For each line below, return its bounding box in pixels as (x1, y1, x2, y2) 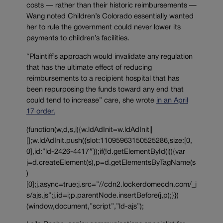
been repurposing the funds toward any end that (26, 87, 184, 94)
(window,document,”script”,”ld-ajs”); (26, 203, 144, 210)
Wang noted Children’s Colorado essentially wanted (26, 13, 194, 20)
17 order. (26, 109, 55, 115)
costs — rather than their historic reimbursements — (26, 2, 197, 9)
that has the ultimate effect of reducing (26, 65, 152, 72)
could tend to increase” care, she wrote (26, 98, 156, 105)
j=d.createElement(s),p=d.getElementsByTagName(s (26, 159, 196, 166)
